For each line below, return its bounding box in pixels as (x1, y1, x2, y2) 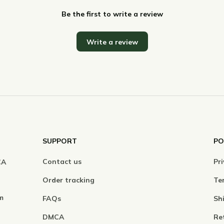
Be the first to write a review (61, 9, 163, 18)
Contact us (42, 156, 82, 166)
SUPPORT (42, 136, 77, 145)
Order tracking (42, 175, 95, 184)
